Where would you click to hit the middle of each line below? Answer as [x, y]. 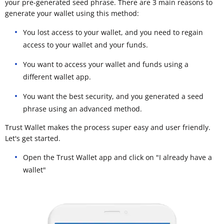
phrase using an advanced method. [82, 108]
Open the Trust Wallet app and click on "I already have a [117, 157]
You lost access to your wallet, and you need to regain [113, 32]
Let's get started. [33, 138]
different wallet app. [57, 76]
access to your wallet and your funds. [85, 44]
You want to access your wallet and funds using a [106, 64]
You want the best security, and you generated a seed [113, 96]
